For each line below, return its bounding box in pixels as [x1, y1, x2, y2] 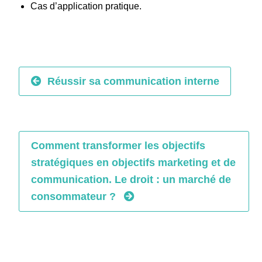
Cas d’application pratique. [30, 1, 142, 11]
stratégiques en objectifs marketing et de [30, 157, 236, 169]
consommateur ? [30, 191, 116, 203]
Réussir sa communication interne [47, 75, 219, 87]
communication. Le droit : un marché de [30, 174, 231, 186]
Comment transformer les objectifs [30, 140, 205, 152]
